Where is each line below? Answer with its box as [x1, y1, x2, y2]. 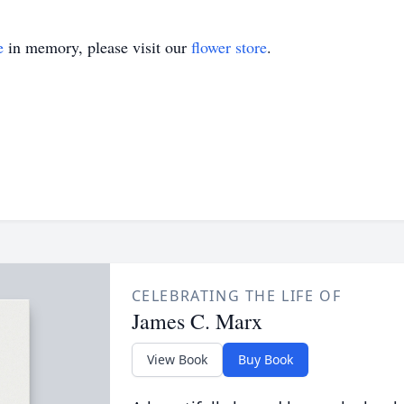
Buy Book [237, 351, 293, 368]
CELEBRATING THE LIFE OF [131, 286, 342, 306]
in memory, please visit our [4, 36, 191, 58]
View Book [146, 351, 207, 368]
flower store [191, 36, 267, 58]
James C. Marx [131, 307, 262, 335]
